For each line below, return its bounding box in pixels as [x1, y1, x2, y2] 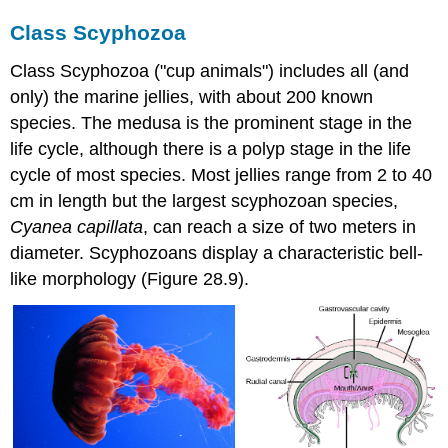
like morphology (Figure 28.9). [10, 269, 250, 289]
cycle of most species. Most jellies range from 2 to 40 [10, 165, 433, 185]
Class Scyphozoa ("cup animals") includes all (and [10, 61, 410, 81]
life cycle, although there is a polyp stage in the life [10, 139, 412, 159]
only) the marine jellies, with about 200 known [10, 87, 374, 107]
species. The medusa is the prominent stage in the [10, 113, 413, 133]
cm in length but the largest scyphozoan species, [10, 191, 399, 211]
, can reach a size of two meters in [143, 217, 417, 237]
